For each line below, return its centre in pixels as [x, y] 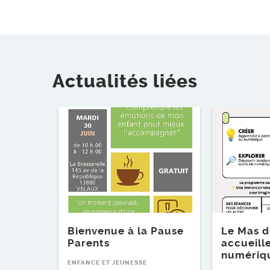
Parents [89, 243]
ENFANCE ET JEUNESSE [107, 263]
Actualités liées [125, 81]
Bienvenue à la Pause [126, 231]
